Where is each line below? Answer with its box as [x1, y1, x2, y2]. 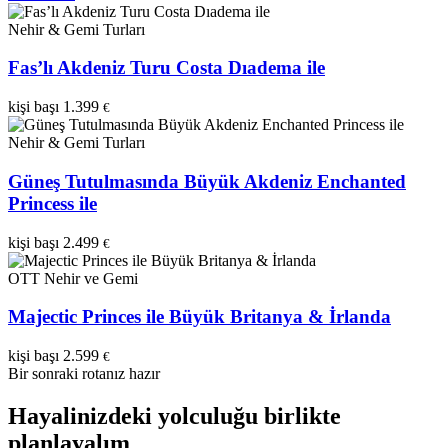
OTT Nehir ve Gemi [8, 269, 138, 287]
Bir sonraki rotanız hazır [8, 364, 160, 382]
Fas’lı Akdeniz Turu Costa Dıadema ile [8, 57, 325, 79]
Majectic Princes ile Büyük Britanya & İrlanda [8, 306, 391, 328]
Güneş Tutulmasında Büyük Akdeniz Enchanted [8, 170, 406, 192]
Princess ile [8, 192, 97, 214]
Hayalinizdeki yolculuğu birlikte [8, 402, 341, 429]
